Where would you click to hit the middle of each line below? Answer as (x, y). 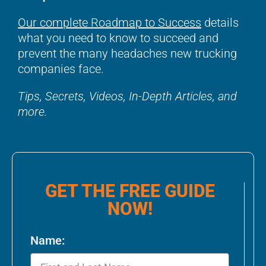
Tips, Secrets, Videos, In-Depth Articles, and (127, 96)
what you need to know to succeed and (118, 38)
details (220, 23)
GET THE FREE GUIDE (130, 191)
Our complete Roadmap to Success (110, 23)
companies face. (61, 69)
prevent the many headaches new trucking (127, 54)
